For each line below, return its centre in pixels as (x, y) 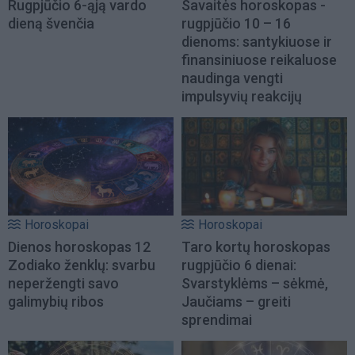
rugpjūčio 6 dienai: (239, 265)
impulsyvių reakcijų (242, 96)
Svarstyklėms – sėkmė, (255, 283)
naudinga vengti (232, 78)
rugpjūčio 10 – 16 (236, 23)
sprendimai (217, 319)
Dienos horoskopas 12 (79, 246)
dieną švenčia (51, 23)
